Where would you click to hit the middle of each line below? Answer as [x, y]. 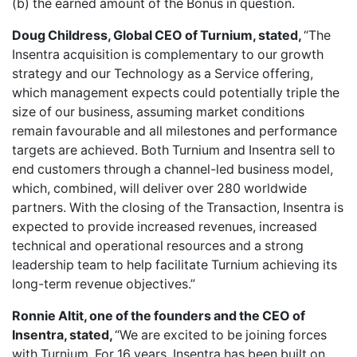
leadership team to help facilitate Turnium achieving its [175, 265]
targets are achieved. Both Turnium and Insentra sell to [174, 150]
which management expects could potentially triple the [176, 92]
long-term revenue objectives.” [104, 284]
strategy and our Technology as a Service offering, [163, 73]
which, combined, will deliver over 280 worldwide [159, 188]
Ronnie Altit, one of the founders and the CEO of [159, 316]
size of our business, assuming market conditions [158, 112]
